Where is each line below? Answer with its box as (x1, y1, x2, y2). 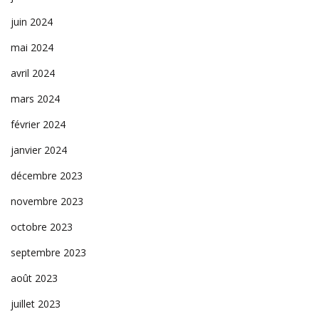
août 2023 (11, 271, 58, 285)
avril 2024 (11, 66, 55, 80)
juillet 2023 (11, 296, 61, 310)
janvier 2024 (11, 142, 67, 157)
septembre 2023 (11, 245, 86, 259)
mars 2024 (11, 91, 60, 105)
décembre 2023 (11, 168, 83, 182)
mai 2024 (11, 40, 53, 54)
